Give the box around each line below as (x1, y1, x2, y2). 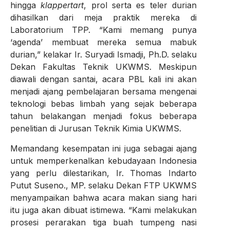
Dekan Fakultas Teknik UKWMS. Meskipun (10, 62, 197, 72)
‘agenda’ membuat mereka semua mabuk (10, 37, 197, 48)
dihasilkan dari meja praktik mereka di (10, 12, 197, 23)
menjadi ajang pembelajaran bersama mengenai (10, 86, 197, 97)
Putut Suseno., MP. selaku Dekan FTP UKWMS (10, 180, 197, 190)
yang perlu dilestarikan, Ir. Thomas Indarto (10, 167, 197, 178)
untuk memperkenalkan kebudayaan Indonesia (10, 155, 197, 166)
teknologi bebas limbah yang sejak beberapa (10, 99, 197, 109)
